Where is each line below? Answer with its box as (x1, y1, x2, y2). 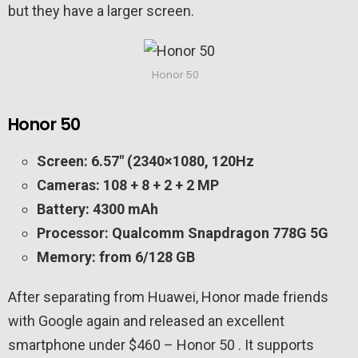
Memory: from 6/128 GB (37, 249, 195, 266)
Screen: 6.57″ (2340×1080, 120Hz (37, 153, 254, 170)
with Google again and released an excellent (8, 312, 284, 330)
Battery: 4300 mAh (37, 201, 158, 218)
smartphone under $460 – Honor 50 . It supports (8, 336, 314, 354)
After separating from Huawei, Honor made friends (8, 288, 328, 306)
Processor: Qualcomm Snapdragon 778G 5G (37, 225, 328, 242)
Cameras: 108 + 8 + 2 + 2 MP (37, 177, 219, 194)
